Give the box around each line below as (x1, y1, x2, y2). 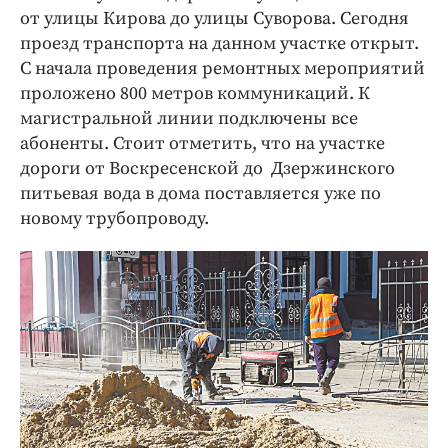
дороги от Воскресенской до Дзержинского (20, 156, 395, 180)
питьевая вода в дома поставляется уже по (20, 181, 381, 205)
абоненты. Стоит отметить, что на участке (20, 131, 385, 155)
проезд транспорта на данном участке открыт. (20, 31, 419, 55)
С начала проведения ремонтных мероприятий (20, 56, 425, 80)
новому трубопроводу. (20, 206, 209, 230)
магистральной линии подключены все (20, 106, 358, 130)
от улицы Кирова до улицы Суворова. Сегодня (20, 6, 409, 30)
